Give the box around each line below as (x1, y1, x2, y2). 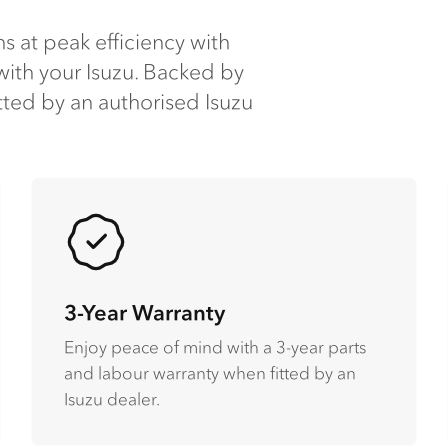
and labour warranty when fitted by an (63, 361, 356, 384)
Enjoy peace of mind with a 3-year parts (63, 335, 366, 358)
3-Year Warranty (63, 297, 225, 326)
